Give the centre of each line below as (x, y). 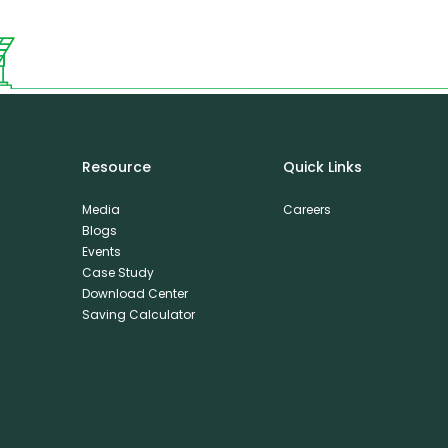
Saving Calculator (138, 315)
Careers (306, 210)
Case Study (117, 273)
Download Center (134, 294)
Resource (116, 167)
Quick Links (322, 167)
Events (101, 252)
